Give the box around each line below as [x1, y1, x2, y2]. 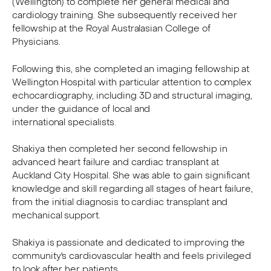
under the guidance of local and [12, 105, 151, 114]
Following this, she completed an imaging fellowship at [12, 65, 250, 74]
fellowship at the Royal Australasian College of [12, 25, 211, 34]
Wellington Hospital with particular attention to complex [12, 78, 252, 87]
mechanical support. [12, 212, 101, 221]
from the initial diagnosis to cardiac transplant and [12, 198, 228, 207]
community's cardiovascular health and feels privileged [12, 252, 252, 261]
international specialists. [12, 118, 116, 127]
